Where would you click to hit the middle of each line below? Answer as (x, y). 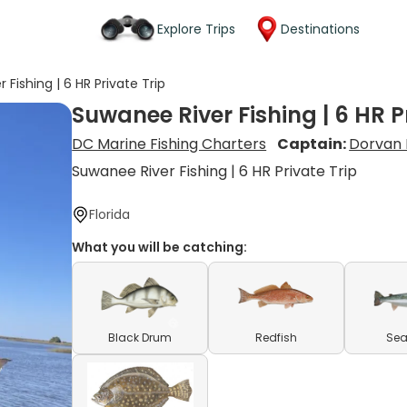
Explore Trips (196, 29)
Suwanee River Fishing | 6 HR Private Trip (215, 171)
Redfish (277, 338)
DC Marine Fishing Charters (169, 144)
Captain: (313, 144)
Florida (110, 214)
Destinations (320, 29)
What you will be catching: (160, 247)
